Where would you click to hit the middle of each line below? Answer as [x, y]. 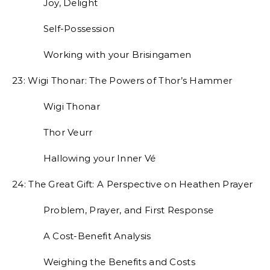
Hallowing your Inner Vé [84, 158]
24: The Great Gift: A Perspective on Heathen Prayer [133, 184]
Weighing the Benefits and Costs [104, 262]
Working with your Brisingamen [102, 55]
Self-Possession [64, 29]
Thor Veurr [52, 132]
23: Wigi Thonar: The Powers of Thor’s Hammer [122, 80]
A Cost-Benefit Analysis [82, 236]
